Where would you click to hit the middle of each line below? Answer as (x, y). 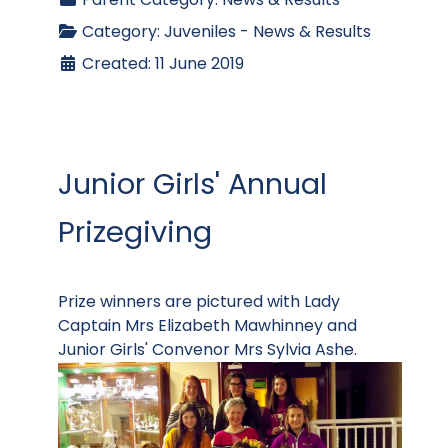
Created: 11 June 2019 (163, 64)
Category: (121, 32)
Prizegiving (135, 232)
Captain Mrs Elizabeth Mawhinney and (207, 326)
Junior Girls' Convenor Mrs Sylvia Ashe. (209, 350)
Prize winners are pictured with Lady (199, 302)
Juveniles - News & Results (267, 32)
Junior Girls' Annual (192, 184)
